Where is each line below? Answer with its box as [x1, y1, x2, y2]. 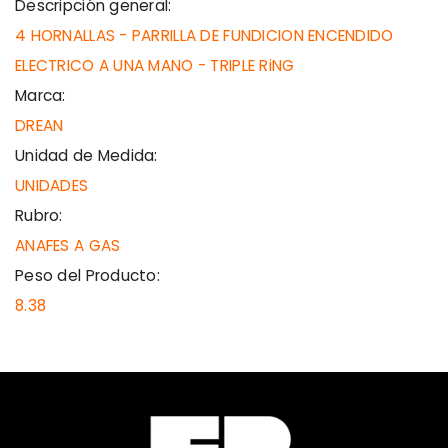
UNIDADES [15, 175, 89, 197]
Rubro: [15, 205, 63, 227]
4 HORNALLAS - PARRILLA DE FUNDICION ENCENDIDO [15, 25, 394, 47]
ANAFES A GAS [15, 235, 121, 257]
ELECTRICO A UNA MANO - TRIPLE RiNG [15, 55, 295, 77]
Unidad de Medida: [15, 145, 158, 167]
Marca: [15, 85, 66, 107]
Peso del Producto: [15, 265, 161, 287]
